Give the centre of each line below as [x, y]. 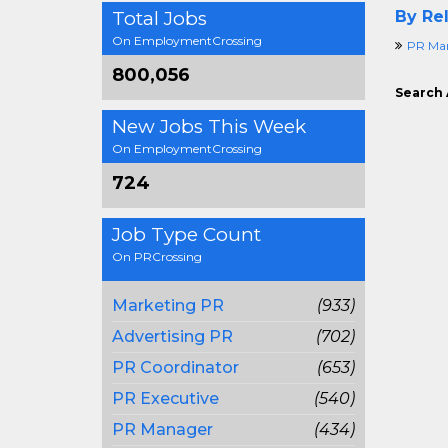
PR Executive [165, 398]
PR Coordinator [175, 367]
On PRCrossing [157, 256]
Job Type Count [186, 234]
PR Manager [162, 429]
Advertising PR [172, 336]
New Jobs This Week [209, 126]
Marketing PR [168, 305]
